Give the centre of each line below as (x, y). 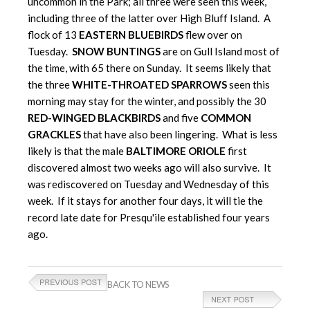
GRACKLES (54, 135)
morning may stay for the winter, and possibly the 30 (147, 101)
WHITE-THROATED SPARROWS (149, 85)
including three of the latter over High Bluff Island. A (149, 18)
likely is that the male (77, 151)
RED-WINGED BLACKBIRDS (94, 118)
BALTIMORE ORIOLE (176, 151)
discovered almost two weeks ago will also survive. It (149, 168)
